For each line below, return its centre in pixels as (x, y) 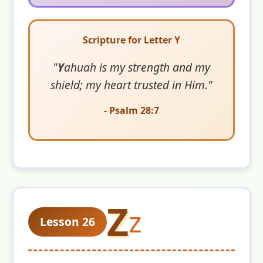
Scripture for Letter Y (131, 40)
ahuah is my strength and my (137, 67)
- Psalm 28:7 (131, 110)
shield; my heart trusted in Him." (131, 85)
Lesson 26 (68, 221)
